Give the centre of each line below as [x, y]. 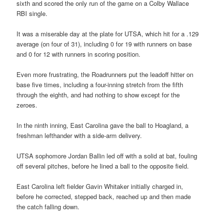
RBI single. [32, 13]
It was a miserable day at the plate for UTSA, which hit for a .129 [108, 33]
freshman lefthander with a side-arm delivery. [79, 136]
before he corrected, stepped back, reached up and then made [104, 197]
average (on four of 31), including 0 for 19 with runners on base [104, 44]
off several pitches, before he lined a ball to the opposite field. [103, 166]
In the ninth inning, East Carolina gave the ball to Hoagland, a [103, 125]
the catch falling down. [48, 207]
